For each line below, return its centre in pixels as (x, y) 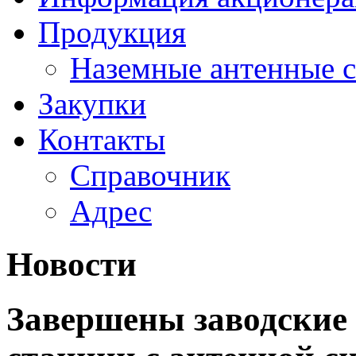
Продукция (112, 32)
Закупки (92, 104)
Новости (72, 264)
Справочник (150, 175)
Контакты (102, 139)
